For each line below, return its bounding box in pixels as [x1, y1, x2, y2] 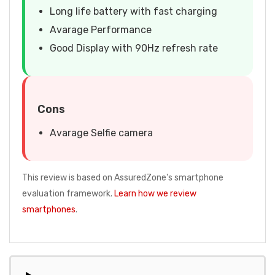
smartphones [22, 204, 76, 215]
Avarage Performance [50, 23, 152, 36]
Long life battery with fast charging [50, 5, 217, 17]
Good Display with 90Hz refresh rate [50, 42, 218, 54]
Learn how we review [114, 188, 196, 199]
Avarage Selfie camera [50, 126, 153, 139]
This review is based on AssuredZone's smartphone [22, 172, 223, 183]
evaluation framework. [22, 188, 114, 199]
